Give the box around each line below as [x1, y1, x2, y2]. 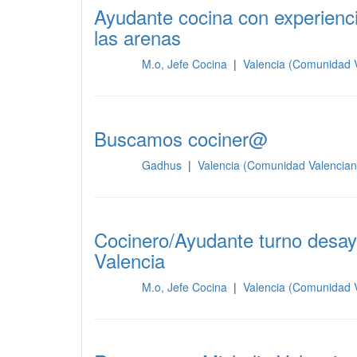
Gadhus [141, 157, 185, 173]
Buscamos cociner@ [94, 124, 268, 152]
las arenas [94, 23, 181, 51]
